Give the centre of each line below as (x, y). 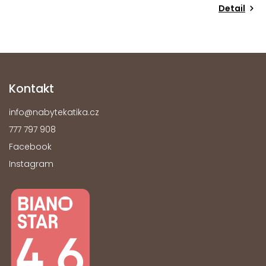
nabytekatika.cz (66, 113)
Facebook (30, 147)
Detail (232, 9)
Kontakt (31, 89)
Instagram (31, 164)
